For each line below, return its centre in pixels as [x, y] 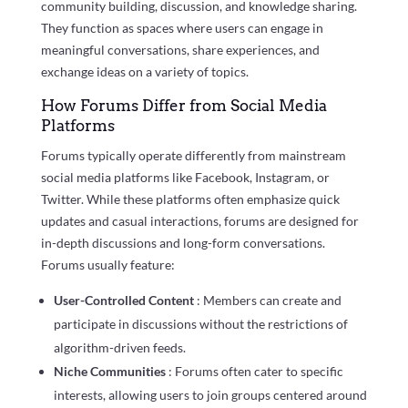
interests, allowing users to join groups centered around [210, 394]
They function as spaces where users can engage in [182, 27]
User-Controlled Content [125, 300]
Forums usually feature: [107, 264]
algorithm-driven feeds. [119, 347]
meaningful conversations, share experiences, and [180, 49]
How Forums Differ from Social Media [184, 105]
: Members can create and [269, 300]
